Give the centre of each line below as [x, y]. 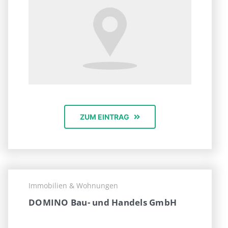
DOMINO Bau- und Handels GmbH [103, 203]
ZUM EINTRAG [104, 117]
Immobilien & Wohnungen [73, 186]
